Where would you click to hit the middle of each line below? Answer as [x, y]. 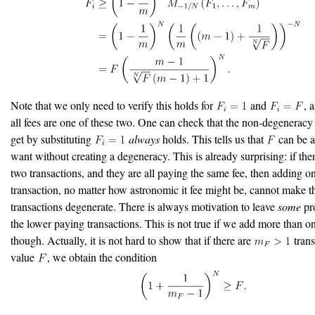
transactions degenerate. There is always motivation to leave [144, 206]
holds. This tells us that [213, 139]
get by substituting [52, 139]
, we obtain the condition [102, 257]
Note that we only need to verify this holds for [113, 105]
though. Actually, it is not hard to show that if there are [132, 240]
